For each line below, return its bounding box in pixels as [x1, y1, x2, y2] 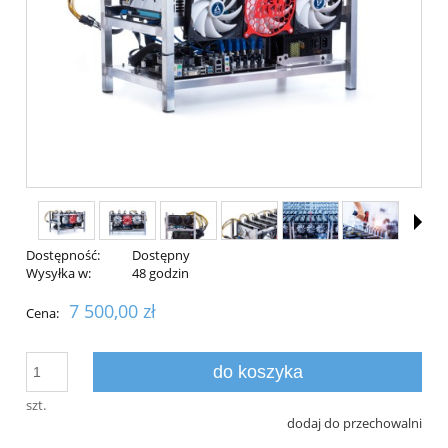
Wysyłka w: [26, 264, 91, 283]
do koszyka [212, 362, 303, 383]
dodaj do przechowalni [287, 414, 422, 433]
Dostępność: [26, 246, 100, 265]
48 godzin [131, 264, 189, 283]
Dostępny [131, 246, 190, 265]
